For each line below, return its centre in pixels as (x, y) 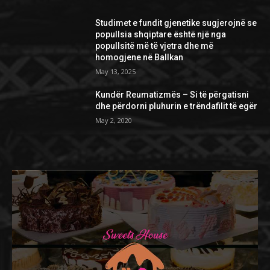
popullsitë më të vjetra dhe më (155, 46)
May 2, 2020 (114, 121)
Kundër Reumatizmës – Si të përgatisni (172, 95)
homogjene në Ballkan (140, 58)
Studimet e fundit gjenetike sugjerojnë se (176, 23)
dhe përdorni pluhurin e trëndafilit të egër (177, 106)
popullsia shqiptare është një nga (161, 35)
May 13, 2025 (116, 72)
